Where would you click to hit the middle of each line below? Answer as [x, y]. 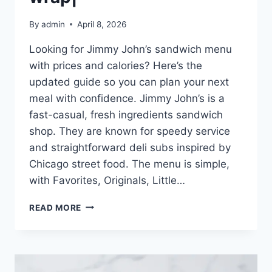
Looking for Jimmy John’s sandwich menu [131, 49]
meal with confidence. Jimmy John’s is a [127, 98]
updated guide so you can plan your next [129, 82]
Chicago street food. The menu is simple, [129, 164]
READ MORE [56, 207]
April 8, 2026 [102, 24]
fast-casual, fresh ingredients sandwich [126, 114]
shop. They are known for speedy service [130, 131]
